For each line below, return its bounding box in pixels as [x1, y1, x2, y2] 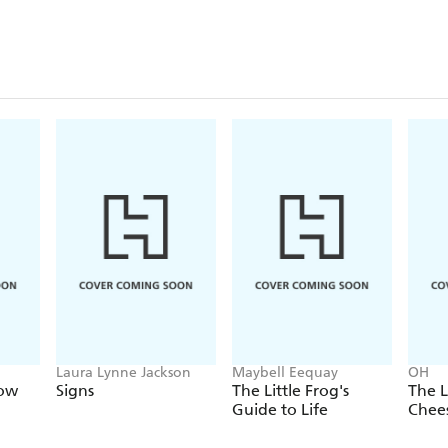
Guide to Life [232, 399, 328, 419]
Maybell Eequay [232, 363, 338, 381]
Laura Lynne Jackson [56, 363, 191, 381]
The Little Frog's [232, 380, 349, 400]
